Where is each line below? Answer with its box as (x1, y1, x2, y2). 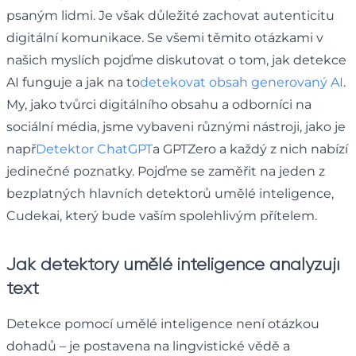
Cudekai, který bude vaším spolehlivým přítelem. (6, 207, 317, 223)
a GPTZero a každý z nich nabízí (153, 141, 348, 157)
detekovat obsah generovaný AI (140, 74, 343, 90)
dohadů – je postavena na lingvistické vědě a (6, 338, 290, 354)
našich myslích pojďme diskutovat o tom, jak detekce (6, 52, 346, 68)
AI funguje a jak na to (6, 74, 140, 90)
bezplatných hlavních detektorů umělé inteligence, (6, 185, 334, 201)
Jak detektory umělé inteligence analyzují (6, 253, 340, 274)
